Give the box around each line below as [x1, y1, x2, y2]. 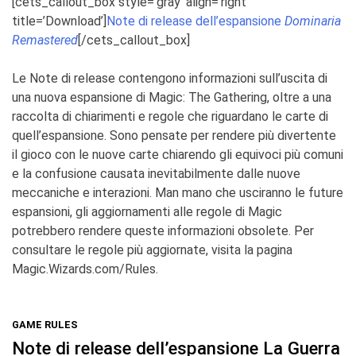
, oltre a [267, 89, 309, 105]
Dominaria [281, 13, 341, 29]
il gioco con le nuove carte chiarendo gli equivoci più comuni [12, 146, 343, 162]
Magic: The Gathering [149, 89, 267, 105]
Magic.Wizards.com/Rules [12, 261, 156, 277]
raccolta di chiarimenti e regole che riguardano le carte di [12, 108, 328, 124]
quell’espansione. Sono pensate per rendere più [12, 127, 274, 143]
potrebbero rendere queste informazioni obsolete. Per [12, 222, 314, 238]
